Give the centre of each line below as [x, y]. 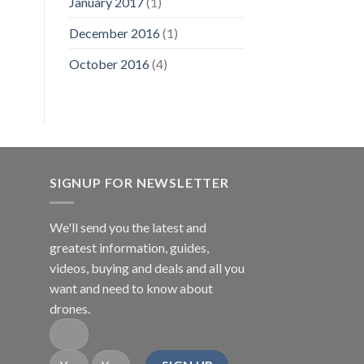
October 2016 [109, 64]
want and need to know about [131, 288]
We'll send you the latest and [128, 227]
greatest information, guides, [129, 247]
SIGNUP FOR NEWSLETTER [139, 183]
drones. [70, 308]
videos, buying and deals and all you [147, 267]
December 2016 [114, 33]
